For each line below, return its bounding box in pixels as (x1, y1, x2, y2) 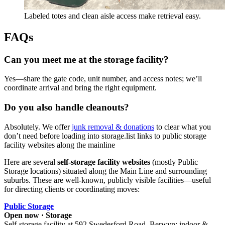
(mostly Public (150, 157, 198, 166)
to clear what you (154, 122, 211, 131)
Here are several (4, 157, 57, 166)
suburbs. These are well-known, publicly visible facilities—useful (4, 175, 211, 184)
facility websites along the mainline (4, 140, 115, 149)
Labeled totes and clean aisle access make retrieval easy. (24, 11, 201, 20)
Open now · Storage (4, 210, 72, 219)
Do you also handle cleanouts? (4, 102, 129, 113)
